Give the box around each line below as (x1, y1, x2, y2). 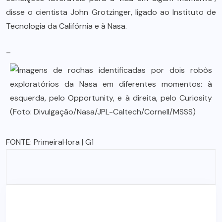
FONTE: (6, 137, 34, 148)
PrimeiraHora (34, 137, 80, 148)
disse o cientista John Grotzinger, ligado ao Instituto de (6, 7, 216, 18)
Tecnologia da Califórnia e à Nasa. (6, 21, 127, 32)
